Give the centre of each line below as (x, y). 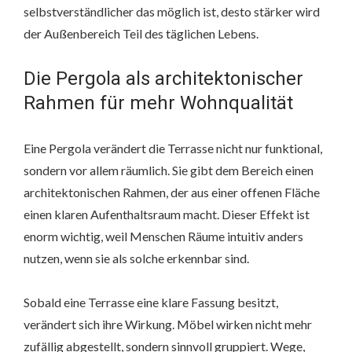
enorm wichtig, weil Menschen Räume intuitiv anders (163, 236)
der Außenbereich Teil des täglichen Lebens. (141, 34)
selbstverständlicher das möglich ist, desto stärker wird (172, 12)
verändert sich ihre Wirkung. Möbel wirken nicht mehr (168, 324)
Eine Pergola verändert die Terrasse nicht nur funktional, (173, 148)
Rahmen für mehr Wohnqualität (158, 103)
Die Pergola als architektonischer (163, 79)
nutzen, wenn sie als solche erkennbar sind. (136, 258)
